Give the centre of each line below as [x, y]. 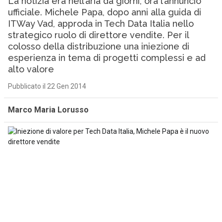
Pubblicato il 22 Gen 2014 [47, 86]
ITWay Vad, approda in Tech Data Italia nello [101, 24]
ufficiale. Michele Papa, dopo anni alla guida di [104, 12]
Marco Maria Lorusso [48, 110]
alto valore [31, 69]
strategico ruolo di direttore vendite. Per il [98, 35]
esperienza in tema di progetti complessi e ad [107, 58]
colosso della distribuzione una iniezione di [98, 46]
